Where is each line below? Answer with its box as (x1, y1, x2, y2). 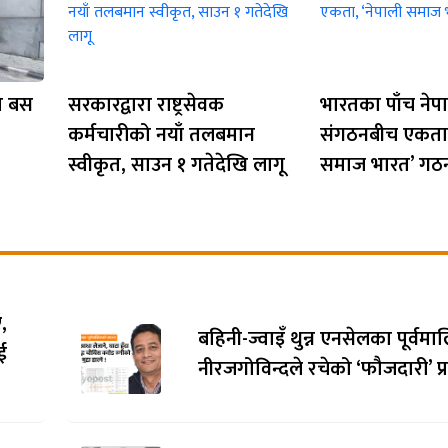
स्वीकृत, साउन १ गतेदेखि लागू (68, 147, 285, 182)
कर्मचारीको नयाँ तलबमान (68, 117, 255, 152)
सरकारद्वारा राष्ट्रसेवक (68, 87, 224, 122)
